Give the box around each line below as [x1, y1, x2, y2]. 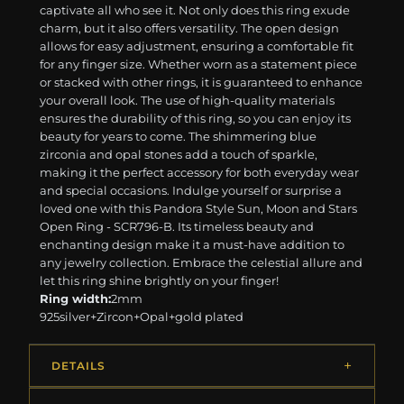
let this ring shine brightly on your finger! [40, 272, 280, 288]
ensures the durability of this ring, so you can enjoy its [40, 110, 352, 125]
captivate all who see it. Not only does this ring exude [40, 2, 351, 17]
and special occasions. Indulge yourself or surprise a [40, 182, 343, 197]
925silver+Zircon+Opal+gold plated [40, 308, 244, 324]
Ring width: [40, 290, 112, 306]
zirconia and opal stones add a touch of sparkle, [40, 146, 318, 161]
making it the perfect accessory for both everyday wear [40, 164, 360, 179]
